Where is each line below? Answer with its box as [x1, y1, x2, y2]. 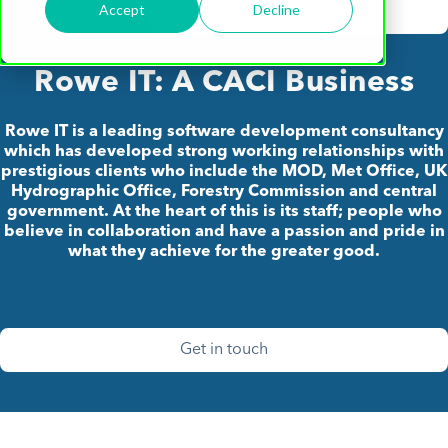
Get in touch [180, 342, 268, 359]
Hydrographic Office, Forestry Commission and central [11, 184, 437, 201]
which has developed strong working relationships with [4, 144, 444, 161]
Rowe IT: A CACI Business [34, 68, 414, 99]
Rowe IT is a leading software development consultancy [4, 124, 444, 141]
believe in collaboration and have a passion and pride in [3, 224, 445, 241]
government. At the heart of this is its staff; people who [6, 204, 442, 221]
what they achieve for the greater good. [68, 244, 380, 261]
